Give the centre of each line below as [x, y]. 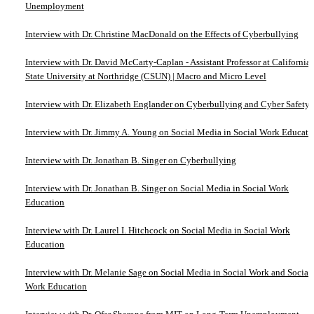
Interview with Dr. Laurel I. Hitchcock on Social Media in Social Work [158, 230]
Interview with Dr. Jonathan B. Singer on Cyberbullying [131, 160]
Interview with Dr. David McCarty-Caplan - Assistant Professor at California [168, 62]
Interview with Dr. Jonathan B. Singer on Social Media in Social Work [157, 188]
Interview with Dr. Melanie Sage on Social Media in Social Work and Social [168, 272]
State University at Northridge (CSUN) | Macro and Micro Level [146, 76]
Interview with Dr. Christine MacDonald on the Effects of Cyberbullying [162, 34]
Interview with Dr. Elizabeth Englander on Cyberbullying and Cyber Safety [168, 104]
